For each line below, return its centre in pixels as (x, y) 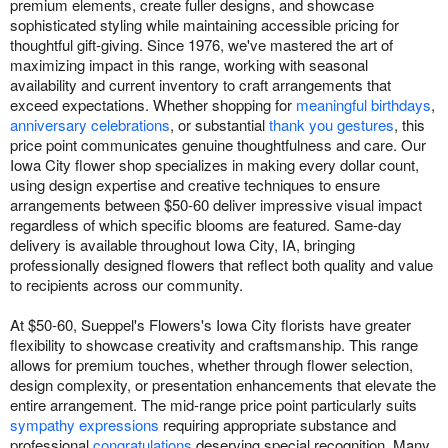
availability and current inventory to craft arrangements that (200, 85)
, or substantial (219, 125)
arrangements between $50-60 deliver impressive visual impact (216, 205)
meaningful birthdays (363, 105)
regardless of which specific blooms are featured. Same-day (206, 225)
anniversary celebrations (90, 125)
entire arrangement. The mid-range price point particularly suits (213, 405)
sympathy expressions (84, 425)
